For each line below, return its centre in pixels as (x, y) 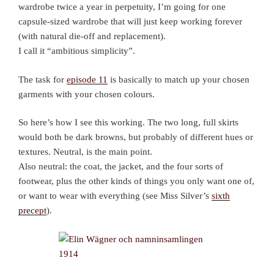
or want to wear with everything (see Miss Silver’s (115, 196)
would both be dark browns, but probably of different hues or (136, 137)
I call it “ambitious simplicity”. (77, 51)
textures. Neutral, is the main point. (85, 152)
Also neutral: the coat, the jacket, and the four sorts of (121, 167)
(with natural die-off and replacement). (92, 36)
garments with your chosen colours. (87, 94)
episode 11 (87, 79)
